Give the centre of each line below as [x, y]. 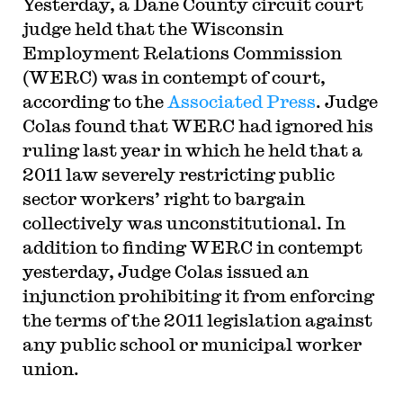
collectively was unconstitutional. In [184, 223]
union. [50, 368]
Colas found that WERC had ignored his [197, 125]
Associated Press [241, 101]
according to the [94, 101]
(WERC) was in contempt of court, [174, 77]
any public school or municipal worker [192, 344]
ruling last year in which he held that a [192, 150]
